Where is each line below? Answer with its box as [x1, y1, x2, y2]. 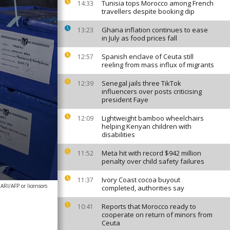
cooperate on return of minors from [102, 210, 213, 219]
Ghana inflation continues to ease [102, 25, 208, 34]
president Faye [102, 95, 148, 104]
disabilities [102, 130, 135, 139]
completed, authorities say [102, 183, 184, 193]
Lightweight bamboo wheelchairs [102, 113, 204, 123]
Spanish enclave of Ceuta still [102, 52, 194, 61]
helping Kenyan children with [102, 122, 191, 131]
